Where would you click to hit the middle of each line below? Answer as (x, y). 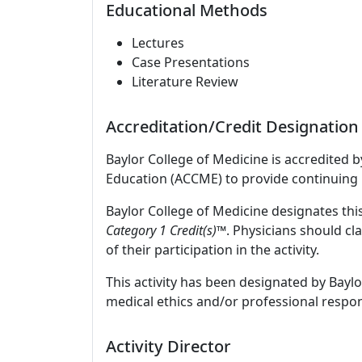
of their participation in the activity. (213, 250)
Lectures (158, 43)
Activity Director (168, 346)
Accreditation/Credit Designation (232, 126)
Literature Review (185, 82)
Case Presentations (191, 62)
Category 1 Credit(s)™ (166, 230)
